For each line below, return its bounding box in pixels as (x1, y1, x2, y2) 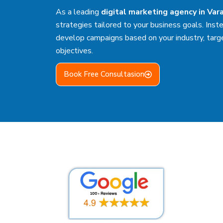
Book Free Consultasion (64, 69, 144, 79)
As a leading (56, 6, 101, 18)
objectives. (56, 45, 93, 57)
